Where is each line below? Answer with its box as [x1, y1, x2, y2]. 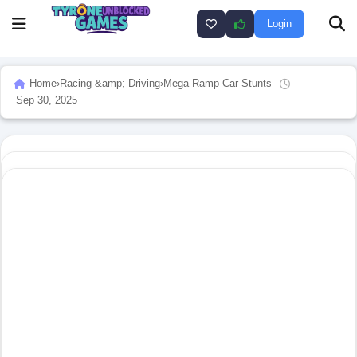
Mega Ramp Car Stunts [163, 77, 272, 90]
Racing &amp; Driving [60, 77, 160, 90]
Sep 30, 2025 [16, 93, 77, 106]
